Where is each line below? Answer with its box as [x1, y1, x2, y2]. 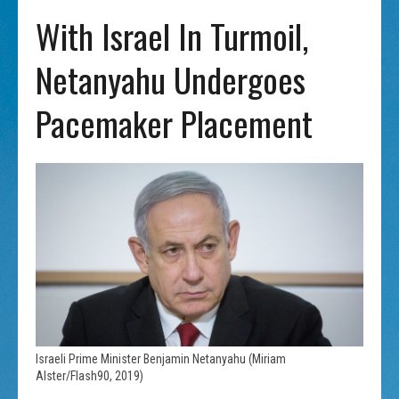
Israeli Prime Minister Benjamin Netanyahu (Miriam [36, 352, 287, 367]
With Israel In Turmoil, [36, 10, 309, 61]
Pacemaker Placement [36, 97, 313, 148]
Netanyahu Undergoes [36, 53, 306, 104]
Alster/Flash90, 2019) [36, 369, 144, 384]
